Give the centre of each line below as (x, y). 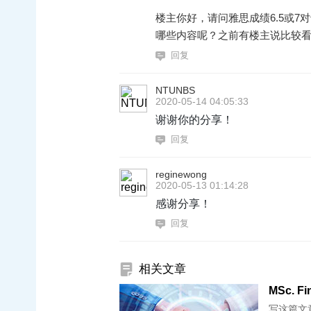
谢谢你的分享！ (194, 119)
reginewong (181, 174)
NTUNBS (175, 90)
